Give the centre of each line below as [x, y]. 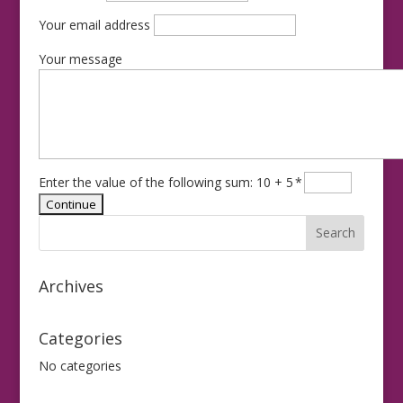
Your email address [94, 24]
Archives [71, 286]
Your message [80, 58]
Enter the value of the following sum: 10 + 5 [166, 182]
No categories [80, 365]
